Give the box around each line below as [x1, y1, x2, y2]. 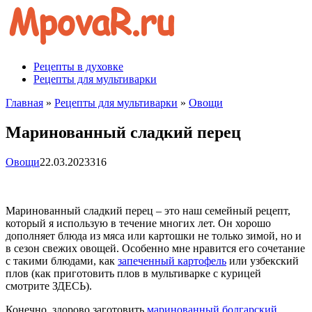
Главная [6, 97, 43, 109]
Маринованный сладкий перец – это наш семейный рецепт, [6, 204, 290, 217]
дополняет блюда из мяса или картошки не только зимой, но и [6, 229, 302, 242]
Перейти [5, 5, 46, 17]
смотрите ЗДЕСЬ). [6, 279, 92, 292]
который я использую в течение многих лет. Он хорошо [6, 217, 271, 229]
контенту [5, 30, 48, 42]
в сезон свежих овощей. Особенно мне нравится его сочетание [6, 242, 305, 254]
